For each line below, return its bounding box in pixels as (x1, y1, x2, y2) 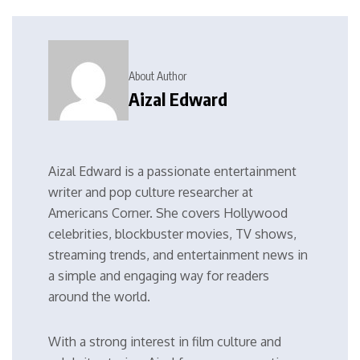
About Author (129, 69, 186, 84)
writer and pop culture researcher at (48, 183, 253, 200)
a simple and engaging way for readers (48, 267, 269, 284)
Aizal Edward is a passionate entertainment (48, 162, 297, 179)
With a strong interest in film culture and (48, 333, 281, 350)
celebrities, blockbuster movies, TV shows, (48, 225, 297, 242)
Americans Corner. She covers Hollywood (48, 204, 288, 221)
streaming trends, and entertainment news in (48, 246, 308, 263)
